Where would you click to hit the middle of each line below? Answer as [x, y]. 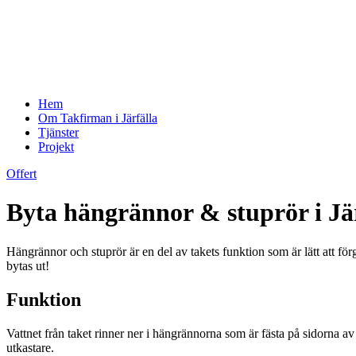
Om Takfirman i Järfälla [98, 118]
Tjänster [58, 132]
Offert [21, 174]
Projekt [56, 147]
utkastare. [30, 347]
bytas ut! [28, 265]
